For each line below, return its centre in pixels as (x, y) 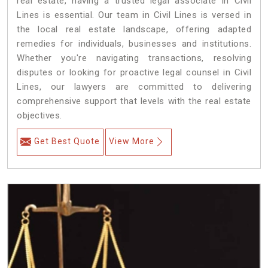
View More (132, 141)
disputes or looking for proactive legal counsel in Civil (134, 73)
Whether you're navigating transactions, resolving (134, 58)
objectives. (39, 116)
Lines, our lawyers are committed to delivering (134, 87)
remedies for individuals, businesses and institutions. (134, 44)
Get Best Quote (67, 141)
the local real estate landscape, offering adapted (134, 30)
